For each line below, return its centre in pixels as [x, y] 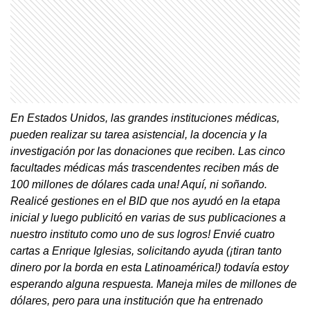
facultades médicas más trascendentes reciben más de [145, 167]
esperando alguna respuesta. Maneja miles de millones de [154, 284]
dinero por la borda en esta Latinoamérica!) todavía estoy [149, 267]
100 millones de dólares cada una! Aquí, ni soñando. [139, 184]
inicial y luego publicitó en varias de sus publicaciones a [148, 217]
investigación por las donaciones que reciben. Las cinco [148, 151]
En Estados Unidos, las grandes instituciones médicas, [145, 118]
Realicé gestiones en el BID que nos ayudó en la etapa [145, 201]
